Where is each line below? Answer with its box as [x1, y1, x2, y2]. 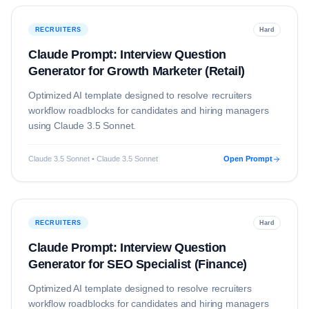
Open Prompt [223, 154, 272, 163]
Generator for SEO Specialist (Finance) [28, 257, 247, 271]
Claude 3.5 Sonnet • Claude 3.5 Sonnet [28, 154, 158, 163]
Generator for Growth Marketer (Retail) [28, 64, 245, 78]
